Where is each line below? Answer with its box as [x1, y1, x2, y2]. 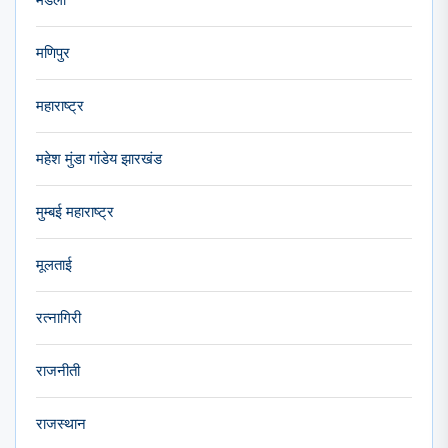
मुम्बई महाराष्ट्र [36, 202, 114, 221]
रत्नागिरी [36, 308, 81, 327]
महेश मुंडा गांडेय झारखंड [36, 149, 162, 168]
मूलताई [36, 255, 72, 274]
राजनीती [36, 361, 80, 380]
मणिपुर [36, 43, 70, 62]
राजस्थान [36, 414, 86, 433]
